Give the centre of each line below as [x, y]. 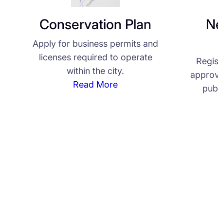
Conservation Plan [96, 25]
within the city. [96, 71]
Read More [96, 85]
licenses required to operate [95, 57]
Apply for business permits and [96, 44]
